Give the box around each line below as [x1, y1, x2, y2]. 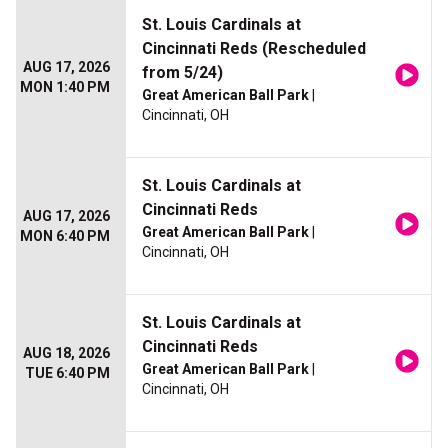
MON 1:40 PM [20, 79, 110, 96]
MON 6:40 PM [20, 228, 110, 245]
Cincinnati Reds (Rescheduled [142, 39, 366, 59]
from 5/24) [142, 63, 223, 83]
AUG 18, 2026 [23, 345, 110, 362]
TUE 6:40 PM [25, 365, 110, 382]
